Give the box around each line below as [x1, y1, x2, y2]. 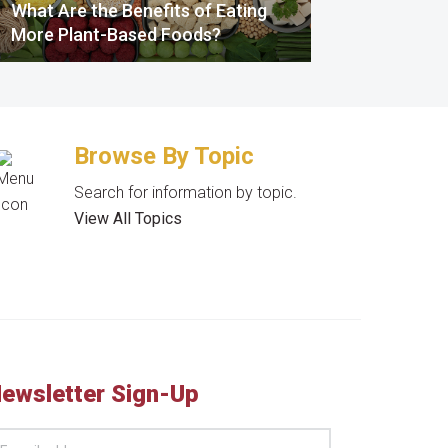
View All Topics [74, 208, 183, 228]
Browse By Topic [74, 141, 255, 170]
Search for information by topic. [74, 182, 298, 202]
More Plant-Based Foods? [11, 23, 221, 45]
